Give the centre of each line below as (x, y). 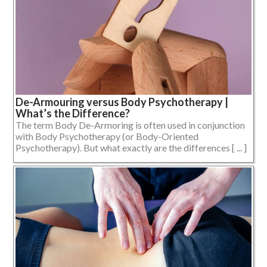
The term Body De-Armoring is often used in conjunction (130, 125)
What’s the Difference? (73, 113)
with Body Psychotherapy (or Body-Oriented (107, 136)
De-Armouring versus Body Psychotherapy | (122, 102)
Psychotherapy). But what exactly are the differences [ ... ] (131, 147)
